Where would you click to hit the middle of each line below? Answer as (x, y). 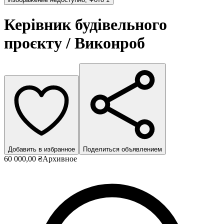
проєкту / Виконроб (74, 43)
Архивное (60, 158)
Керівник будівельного (85, 25)
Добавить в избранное (41, 149)
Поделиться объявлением (122, 149)
